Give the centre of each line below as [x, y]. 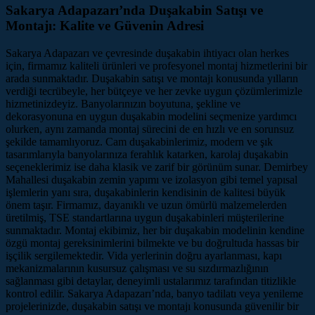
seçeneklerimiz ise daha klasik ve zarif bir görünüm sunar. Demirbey [157, 167]
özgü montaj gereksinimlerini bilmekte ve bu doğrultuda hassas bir [152, 243]
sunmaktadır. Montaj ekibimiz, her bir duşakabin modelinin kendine [155, 230]
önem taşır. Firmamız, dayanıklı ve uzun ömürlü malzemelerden [146, 205]
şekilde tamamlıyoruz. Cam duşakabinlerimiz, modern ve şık [139, 141]
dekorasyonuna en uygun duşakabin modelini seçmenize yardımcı [151, 116]
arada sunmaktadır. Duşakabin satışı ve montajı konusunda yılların [152, 78]
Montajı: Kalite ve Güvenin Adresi [105, 26]
